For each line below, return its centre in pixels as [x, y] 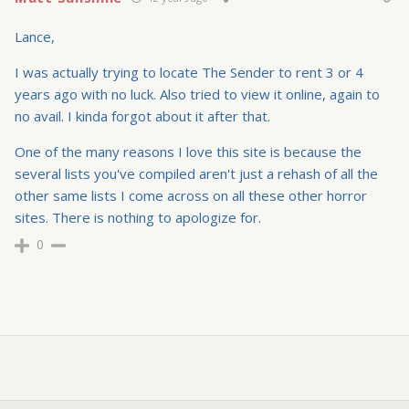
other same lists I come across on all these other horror [191, 196]
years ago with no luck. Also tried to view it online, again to [197, 94]
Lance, [35, 37]
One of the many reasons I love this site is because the [188, 152]
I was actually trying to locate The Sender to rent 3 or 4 [189, 73]
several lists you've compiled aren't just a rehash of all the [196, 174]
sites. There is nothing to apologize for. [138, 218]
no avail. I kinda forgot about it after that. [142, 116]
